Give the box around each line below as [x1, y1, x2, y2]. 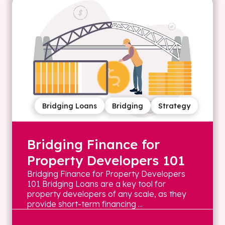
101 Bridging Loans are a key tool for [27, 179, 166, 189]
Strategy [158, 101, 190, 110]
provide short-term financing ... [27, 199, 143, 209]
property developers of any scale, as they [27, 189, 186, 199]
